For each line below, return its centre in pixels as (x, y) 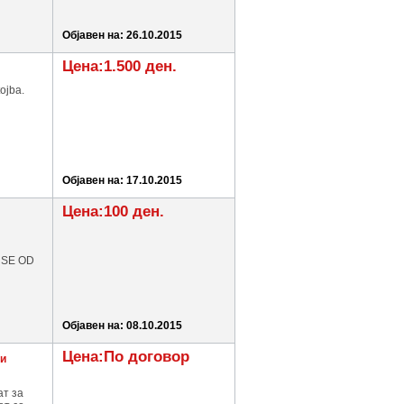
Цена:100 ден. (113, 211)
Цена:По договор (126, 357)
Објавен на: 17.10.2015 (122, 180)
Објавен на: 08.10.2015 (122, 326)
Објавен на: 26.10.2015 (122, 35)
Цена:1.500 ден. (119, 66)
